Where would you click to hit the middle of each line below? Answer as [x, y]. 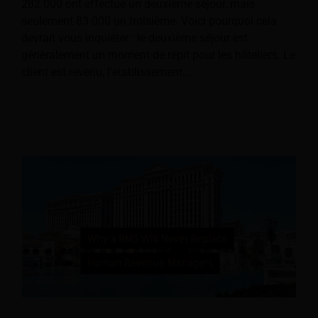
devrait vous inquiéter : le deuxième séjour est [135, 38]
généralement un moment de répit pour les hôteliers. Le [158, 55]
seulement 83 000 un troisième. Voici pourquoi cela [149, 21]
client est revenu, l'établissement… [106, 72]
